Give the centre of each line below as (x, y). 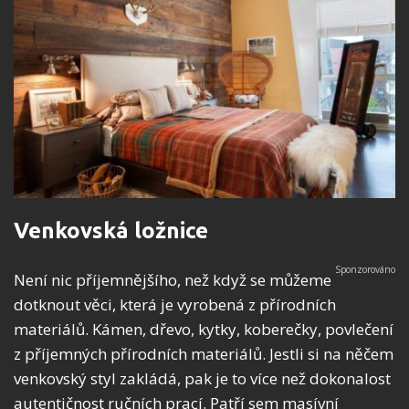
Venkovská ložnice (111, 231)
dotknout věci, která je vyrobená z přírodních (175, 305)
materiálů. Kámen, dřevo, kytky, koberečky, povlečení (204, 330)
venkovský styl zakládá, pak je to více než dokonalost (202, 379)
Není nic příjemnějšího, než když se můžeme (173, 280)
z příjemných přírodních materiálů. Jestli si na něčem (204, 354)
